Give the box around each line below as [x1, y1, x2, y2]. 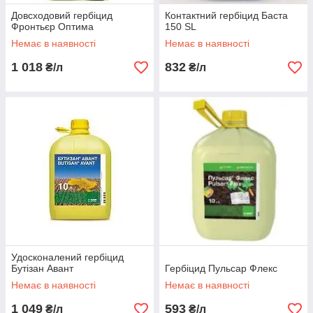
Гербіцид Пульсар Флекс [165, 263, 277, 274]
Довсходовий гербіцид [11, 10, 112, 21]
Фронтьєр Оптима [11, 21, 94, 32]
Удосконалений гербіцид [11, 252, 124, 263]
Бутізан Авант [11, 263, 73, 274]
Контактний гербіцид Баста [165, 10, 288, 21]
